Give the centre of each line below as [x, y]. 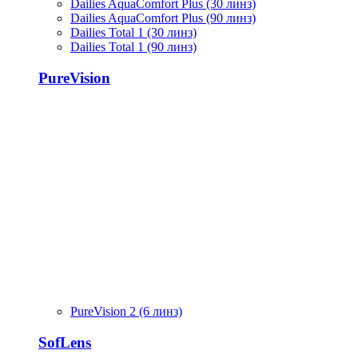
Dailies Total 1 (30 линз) [133, 32]
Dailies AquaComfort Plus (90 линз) [163, 18]
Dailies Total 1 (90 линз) [133, 46]
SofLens [65, 342]
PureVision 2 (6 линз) [126, 312]
